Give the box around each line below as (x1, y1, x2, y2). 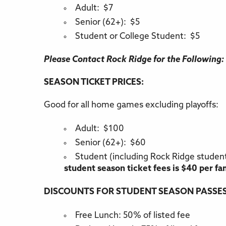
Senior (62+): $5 (75, 18, 140, 27)
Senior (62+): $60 (75, 139, 146, 148)
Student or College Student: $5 (75, 32, 200, 41)
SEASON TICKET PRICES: (44, 78, 144, 87)
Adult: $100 (75, 125, 124, 134)
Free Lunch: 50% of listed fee (75, 211, 190, 220)
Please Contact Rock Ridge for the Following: (44, 55, 224, 65)
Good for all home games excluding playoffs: (44, 101, 218, 110)
